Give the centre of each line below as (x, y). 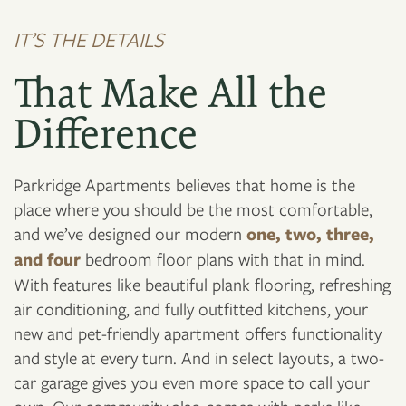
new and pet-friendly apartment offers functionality (198, 333)
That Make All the (170, 93)
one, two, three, (310, 234)
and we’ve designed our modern (130, 234)
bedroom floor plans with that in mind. (223, 259)
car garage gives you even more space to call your (192, 382)
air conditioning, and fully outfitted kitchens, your (191, 309)
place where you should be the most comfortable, (193, 209)
